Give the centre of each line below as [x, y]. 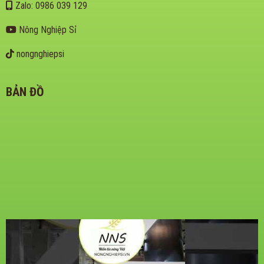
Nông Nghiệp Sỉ [46, 30]
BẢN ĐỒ [25, 92]
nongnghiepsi [39, 54]
